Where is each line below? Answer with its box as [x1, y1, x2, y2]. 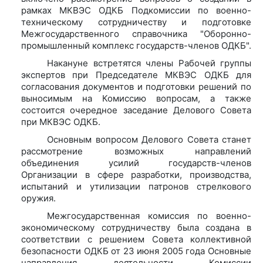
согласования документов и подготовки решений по [21, 80, 251, 92]
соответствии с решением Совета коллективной [21, 233, 251, 245]
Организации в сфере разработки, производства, [21, 168, 251, 180]
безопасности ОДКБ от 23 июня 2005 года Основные [21, 245, 251, 257]
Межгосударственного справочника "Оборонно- [21, 28, 251, 39]
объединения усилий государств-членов [21, 157, 251, 168]
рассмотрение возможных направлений [21, 145, 251, 157]
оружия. [21, 192, 56, 204]
